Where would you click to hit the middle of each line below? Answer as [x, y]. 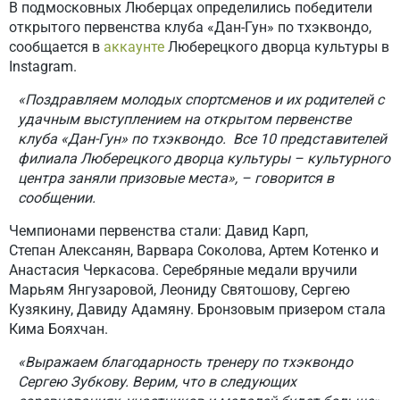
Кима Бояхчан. [58, 329]
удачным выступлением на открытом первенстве [184, 119]
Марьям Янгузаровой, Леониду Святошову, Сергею [179, 290]
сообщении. [57, 198]
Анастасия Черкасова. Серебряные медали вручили [183, 270]
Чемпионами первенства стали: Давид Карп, [158, 231]
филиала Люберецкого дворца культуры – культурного [204, 158]
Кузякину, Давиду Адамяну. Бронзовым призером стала [197, 309]
